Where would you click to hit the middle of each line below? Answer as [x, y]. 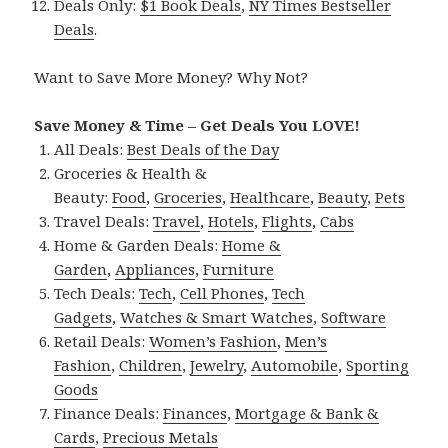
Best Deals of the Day [203, 149]
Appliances [155, 269]
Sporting [378, 365]
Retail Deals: [102, 341]
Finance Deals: [109, 413]
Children [151, 365]
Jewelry [217, 365]
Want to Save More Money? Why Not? [171, 77]
